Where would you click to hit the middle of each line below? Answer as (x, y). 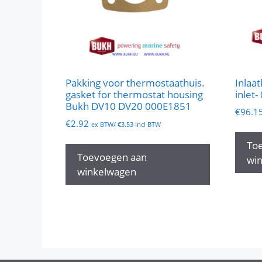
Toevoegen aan (112, 157)
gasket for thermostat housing (134, 95)
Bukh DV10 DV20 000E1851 (128, 106)
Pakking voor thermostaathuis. (135, 83)
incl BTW (147, 124)
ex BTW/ (104, 124)
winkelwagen (107, 171)
